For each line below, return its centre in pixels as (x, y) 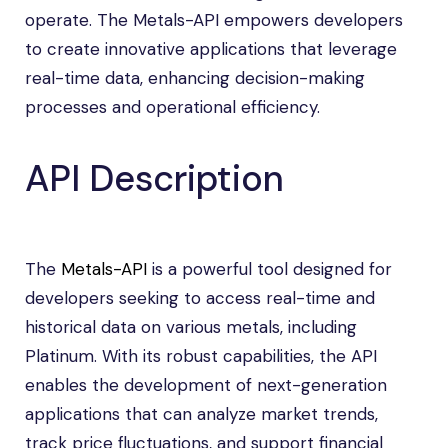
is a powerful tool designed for (269, 269)
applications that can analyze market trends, (201, 414)
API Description (154, 178)
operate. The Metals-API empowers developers (214, 20)
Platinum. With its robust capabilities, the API (201, 356)
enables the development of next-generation (206, 385)
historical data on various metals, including (191, 327)
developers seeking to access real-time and (200, 298)
